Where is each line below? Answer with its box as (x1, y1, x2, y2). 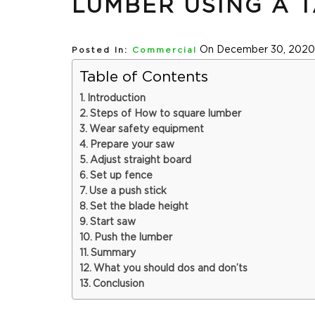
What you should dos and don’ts (93, 264, 247, 274)
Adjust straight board (89, 155, 194, 166)
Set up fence (89, 171, 153, 181)
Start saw (89, 217, 136, 228)
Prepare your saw (89, 140, 174, 150)
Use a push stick (89, 186, 167, 197)
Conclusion (92, 279, 144, 290)
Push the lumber (94, 233, 172, 243)
